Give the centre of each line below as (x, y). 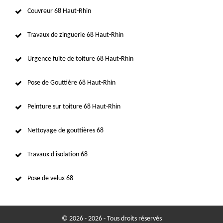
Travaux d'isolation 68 (57, 154)
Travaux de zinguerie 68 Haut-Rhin (75, 35)
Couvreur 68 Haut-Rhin (59, 11)
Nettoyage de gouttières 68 (65, 130)
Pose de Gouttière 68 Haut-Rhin (71, 83)
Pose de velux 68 (50, 178)
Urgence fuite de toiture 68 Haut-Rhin (80, 59)
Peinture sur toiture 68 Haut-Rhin (74, 107)
